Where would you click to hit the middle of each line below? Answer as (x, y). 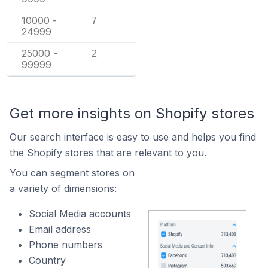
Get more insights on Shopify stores (132, 113)
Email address (60, 229)
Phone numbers (66, 244)
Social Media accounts (80, 213)
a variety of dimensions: (63, 188)
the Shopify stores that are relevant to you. (108, 152)
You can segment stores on (72, 173)
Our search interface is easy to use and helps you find (133, 137)
